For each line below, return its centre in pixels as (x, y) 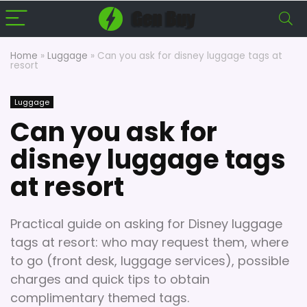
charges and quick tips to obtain (110, 279)
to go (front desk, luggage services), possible (150, 261)
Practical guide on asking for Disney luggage (146, 224)
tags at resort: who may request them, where (149, 242)
